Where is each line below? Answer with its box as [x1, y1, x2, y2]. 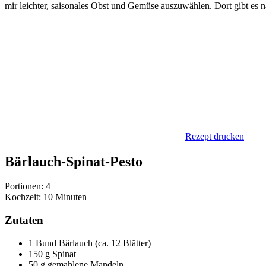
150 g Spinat [28, 248, 76, 259]
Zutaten [5, 214, 43, 227]
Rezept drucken [185, 131, 244, 141]
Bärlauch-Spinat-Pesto [5, 153, 142, 169]
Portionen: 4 [5, 181, 50, 192]
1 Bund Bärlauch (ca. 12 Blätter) [28, 237, 151, 248]
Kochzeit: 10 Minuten [5, 192, 87, 202]
